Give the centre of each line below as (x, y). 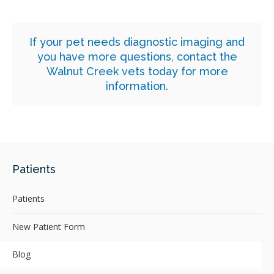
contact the (207, 56)
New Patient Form (49, 227)
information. (137, 86)
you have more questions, (107, 56)
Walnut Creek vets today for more (137, 71)
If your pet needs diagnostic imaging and (137, 42)
